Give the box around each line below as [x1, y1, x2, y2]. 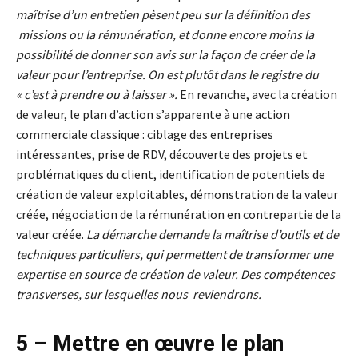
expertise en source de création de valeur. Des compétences [16, 266, 335, 283]
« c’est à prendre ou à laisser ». [16, 86, 180, 103]
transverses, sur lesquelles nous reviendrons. [16, 286, 261, 303]
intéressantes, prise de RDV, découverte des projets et [16, 146, 308, 163]
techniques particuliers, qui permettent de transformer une [16, 246, 333, 263]
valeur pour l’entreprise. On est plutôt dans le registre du [16, 66, 319, 83]
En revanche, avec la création [180, 86, 337, 103]
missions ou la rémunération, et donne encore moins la [16, 26, 314, 43]
